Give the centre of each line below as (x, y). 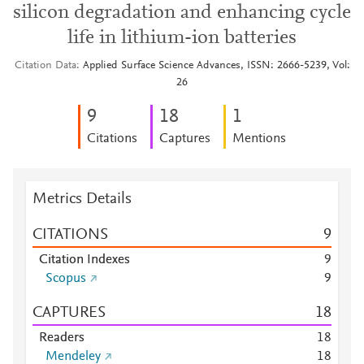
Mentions (259, 139)
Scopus (66, 279)
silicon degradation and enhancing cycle (182, 13)
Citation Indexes (84, 260)
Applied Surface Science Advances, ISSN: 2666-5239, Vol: (216, 66)
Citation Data (45, 66)
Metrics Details (82, 199)
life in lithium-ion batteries (182, 38)
